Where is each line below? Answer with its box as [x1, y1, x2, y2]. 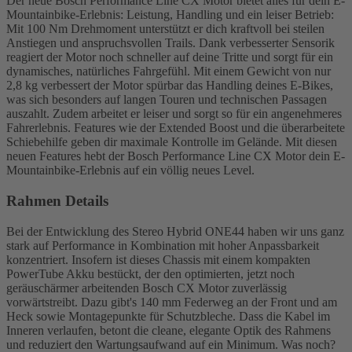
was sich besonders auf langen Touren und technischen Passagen [6, 93, 327, 107]
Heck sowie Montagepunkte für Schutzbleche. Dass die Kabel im [6, 309, 330, 323]
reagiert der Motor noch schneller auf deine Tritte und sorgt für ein [6, 50, 333, 64]
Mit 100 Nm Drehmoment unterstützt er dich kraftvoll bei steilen [6, 22, 324, 36]
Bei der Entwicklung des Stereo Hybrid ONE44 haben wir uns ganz [6, 224, 344, 238]
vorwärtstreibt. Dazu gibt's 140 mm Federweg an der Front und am [6, 295, 337, 309]
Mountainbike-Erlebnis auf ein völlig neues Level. [6, 163, 255, 178]
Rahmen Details [6, 192, 108, 209]
